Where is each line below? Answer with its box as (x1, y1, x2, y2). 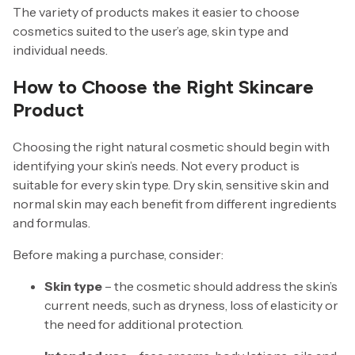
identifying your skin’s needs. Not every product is (13, 157, 300, 174)
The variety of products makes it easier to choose (13, 4, 300, 21)
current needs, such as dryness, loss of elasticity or (44, 296, 338, 313)
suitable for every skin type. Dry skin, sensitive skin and (13, 176, 329, 193)
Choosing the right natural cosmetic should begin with (13, 138, 330, 155)
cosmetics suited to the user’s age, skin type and (13, 23, 288, 40)
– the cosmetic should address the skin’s (102, 277, 338, 294)
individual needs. (13, 42, 108, 59)
